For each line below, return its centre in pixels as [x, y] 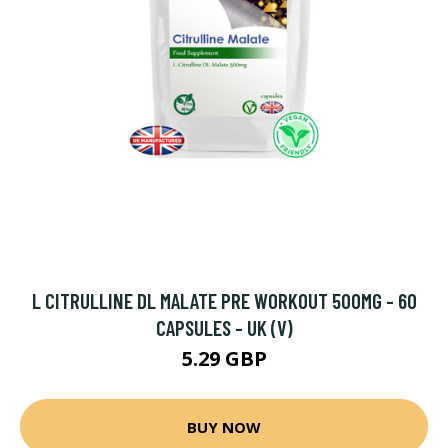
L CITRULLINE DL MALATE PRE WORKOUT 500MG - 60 [224, 300]
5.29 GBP [224, 358]
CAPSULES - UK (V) [224, 327]
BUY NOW [224, 426]
